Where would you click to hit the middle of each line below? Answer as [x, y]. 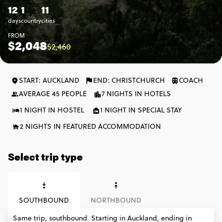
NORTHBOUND [116, 200]
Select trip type [45, 156]
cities [48, 21]
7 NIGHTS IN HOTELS [136, 94]
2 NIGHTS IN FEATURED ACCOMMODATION [90, 126]
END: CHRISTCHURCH [129, 80]
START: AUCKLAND [49, 80]
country [31, 21]
